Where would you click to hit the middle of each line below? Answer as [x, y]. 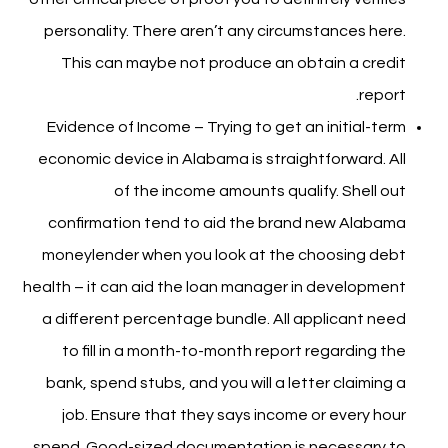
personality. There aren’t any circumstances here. [224, 31]
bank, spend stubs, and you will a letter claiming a [225, 383]
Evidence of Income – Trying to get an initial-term [226, 127]
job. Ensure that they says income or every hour [233, 415]
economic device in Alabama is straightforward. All [221, 159]
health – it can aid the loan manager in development [214, 287]
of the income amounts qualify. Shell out [259, 191]
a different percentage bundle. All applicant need [223, 319]
